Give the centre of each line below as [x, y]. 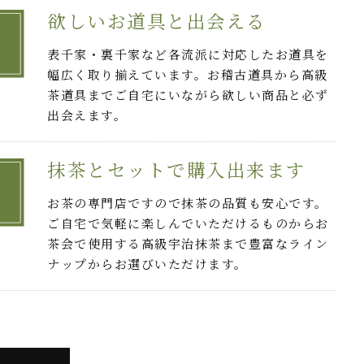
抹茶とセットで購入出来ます [177, 169]
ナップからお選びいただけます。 [147, 264]
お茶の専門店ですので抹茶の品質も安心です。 [188, 203]
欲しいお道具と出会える [157, 21]
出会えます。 [87, 115]
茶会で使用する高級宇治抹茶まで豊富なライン [188, 244]
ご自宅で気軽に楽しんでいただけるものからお [188, 223]
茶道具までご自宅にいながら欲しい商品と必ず [188, 95]
